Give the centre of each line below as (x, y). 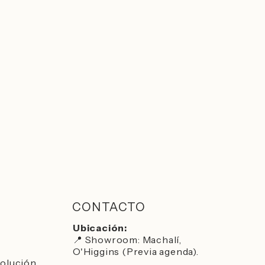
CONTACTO (109, 207)
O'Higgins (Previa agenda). (136, 251)
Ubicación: (100, 228)
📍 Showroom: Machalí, (127, 240)
